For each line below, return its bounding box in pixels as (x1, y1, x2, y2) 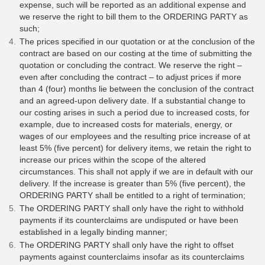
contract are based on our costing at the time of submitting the (20, 49, 252, 59)
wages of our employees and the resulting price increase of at (20, 131, 250, 141)
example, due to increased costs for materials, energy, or (20, 119, 232, 130)
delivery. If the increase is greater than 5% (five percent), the (20, 179, 245, 189)
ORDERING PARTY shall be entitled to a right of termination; (20, 190, 245, 201)
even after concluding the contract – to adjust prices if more (20, 72, 241, 82)
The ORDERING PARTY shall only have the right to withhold (20, 203, 244, 214)
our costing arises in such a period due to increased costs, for (20, 108, 250, 118)
